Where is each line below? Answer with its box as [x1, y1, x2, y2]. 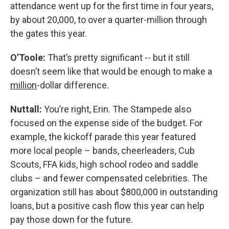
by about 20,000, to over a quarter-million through [10, 14, 207, 25]
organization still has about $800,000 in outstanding [10, 186, 218, 197]
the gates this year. [10, 28, 87, 39]
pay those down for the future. [10, 214, 133, 225]
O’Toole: [10, 52, 48, 63]
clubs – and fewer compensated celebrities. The [10, 172, 208, 184]
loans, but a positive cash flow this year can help [10, 200, 204, 211]
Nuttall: [10, 103, 42, 114]
